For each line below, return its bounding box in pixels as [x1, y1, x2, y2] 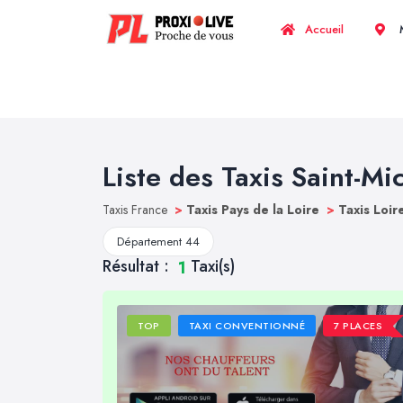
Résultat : [103, 255, 174, 278]
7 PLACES [334, 318, 383, 334]
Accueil [301, 21, 344, 38]
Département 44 [117, 233, 200, 250]
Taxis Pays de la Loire [186, 201, 323, 219]
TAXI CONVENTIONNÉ [188, 318, 306, 334]
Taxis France [103, 201, 171, 219]
